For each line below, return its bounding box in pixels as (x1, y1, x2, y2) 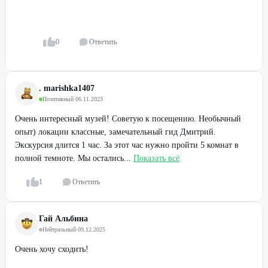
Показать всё (133, 154, 179, 163)
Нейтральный (42, 226, 76, 233)
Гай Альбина (39, 214, 88, 223)
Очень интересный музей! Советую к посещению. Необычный (15, 114, 241, 123)
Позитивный (42, 96, 74, 102)
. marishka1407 (39, 84, 95, 93)
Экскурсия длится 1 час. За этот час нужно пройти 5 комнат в (15, 141, 239, 150)
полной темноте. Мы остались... (15, 154, 131, 163)
